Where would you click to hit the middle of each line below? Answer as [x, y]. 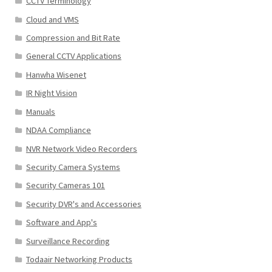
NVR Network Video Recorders [81, 148]
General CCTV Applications [73, 56]
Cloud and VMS [52, 19]
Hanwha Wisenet [56, 74]
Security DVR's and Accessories [83, 204]
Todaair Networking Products [79, 259]
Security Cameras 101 [65, 185]
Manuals [40, 111]
